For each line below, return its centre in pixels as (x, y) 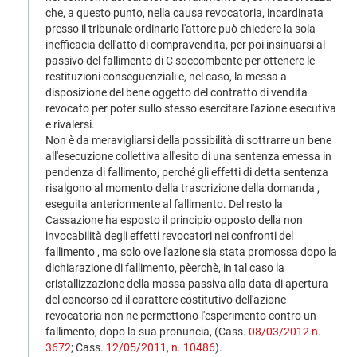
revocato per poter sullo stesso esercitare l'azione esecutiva (191, 108)
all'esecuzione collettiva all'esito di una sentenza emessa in (188, 156)
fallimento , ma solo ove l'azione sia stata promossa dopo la (191, 252)
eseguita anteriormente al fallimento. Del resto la (164, 204)
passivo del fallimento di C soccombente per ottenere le (180, 61)
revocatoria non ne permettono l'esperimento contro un (181, 316)
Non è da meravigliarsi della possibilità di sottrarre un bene (188, 140)
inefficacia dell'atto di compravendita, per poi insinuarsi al (185, 45)
